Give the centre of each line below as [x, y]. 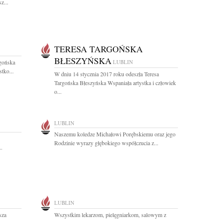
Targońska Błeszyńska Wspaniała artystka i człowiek [115, 83]
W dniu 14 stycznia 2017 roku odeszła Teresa [107, 74]
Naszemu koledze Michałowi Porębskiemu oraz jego [115, 134]
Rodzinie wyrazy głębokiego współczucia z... [106, 143]
